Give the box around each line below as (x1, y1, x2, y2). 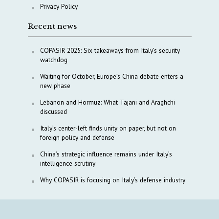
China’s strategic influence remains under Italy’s (40, 150, 172, 159)
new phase (40, 81, 70, 90)
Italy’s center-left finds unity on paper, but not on (40, 124, 176, 133)
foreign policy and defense (40, 133, 114, 142)
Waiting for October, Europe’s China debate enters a (40, 72, 183, 81)
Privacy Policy (40, 2, 78, 11)
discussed (40, 107, 67, 116)
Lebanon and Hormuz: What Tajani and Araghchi (40, 98, 175, 107)
